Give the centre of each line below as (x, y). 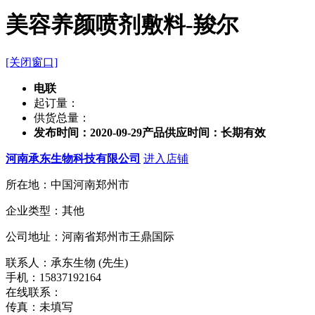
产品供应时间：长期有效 (204, 133)
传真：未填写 (39, 307)
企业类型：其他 (45, 211)
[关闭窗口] (32, 63)
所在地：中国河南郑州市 (67, 185)
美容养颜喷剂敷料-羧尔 (122, 24)
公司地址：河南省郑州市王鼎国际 (90, 237)
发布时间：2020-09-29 (88, 133)
